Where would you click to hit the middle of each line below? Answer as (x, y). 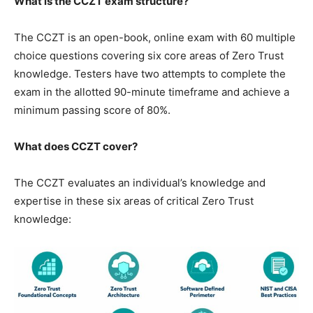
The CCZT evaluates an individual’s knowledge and (140, 183)
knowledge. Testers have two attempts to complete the (150, 74)
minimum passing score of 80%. (92, 110)
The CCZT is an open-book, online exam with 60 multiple (155, 38)
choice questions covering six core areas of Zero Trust (149, 56)
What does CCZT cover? (76, 147)
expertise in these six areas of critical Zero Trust (134, 201)
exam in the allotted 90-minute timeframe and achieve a (152, 92)
